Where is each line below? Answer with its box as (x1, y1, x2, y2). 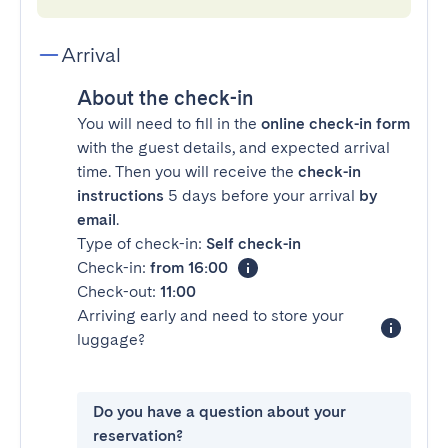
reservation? (93, 426, 183, 445)
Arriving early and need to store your (77, 306, 344, 325)
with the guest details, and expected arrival (77, 138, 390, 157)
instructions (77, 186, 164, 205)
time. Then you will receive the (77, 162, 298, 181)
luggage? (77, 330, 145, 349)
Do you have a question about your (93, 402, 346, 421)
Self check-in (206, 234, 301, 253)
